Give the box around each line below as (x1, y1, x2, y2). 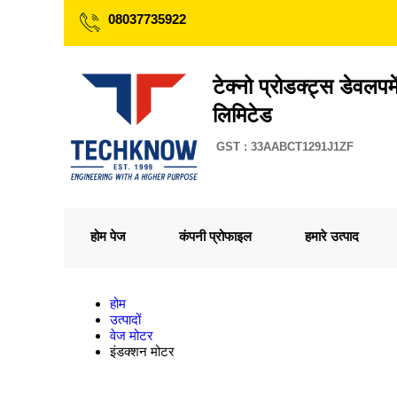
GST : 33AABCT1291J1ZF (216, 140, 354, 153)
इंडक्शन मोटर (110, 344, 175, 359)
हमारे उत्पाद (305, 229, 359, 244)
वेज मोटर (110, 328, 153, 343)
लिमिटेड (213, 103, 272, 127)
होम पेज (90, 229, 126, 244)
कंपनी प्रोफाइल (179, 229, 252, 244)
